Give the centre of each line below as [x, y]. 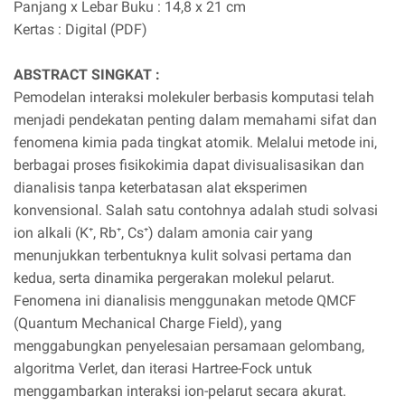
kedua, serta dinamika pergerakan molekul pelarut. [174, 278]
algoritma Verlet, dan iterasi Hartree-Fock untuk [163, 368]
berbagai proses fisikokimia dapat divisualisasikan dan [189, 165]
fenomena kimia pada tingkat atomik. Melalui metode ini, [195, 142]
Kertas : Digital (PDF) [80, 29]
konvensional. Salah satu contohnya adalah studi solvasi [196, 210]
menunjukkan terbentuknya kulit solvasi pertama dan [183, 255]
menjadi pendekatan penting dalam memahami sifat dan [195, 120]
